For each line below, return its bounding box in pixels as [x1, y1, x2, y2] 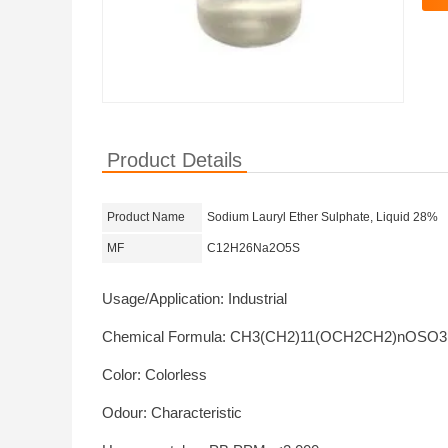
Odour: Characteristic [102, 404, 242, 421]
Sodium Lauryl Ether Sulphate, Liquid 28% [207, 210, 438, 224]
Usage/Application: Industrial [102, 290, 287, 307]
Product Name [107, 210, 185, 224]
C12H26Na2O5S [207, 241, 300, 255]
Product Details [107, 149, 242, 171]
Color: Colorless [102, 366, 207, 383]
